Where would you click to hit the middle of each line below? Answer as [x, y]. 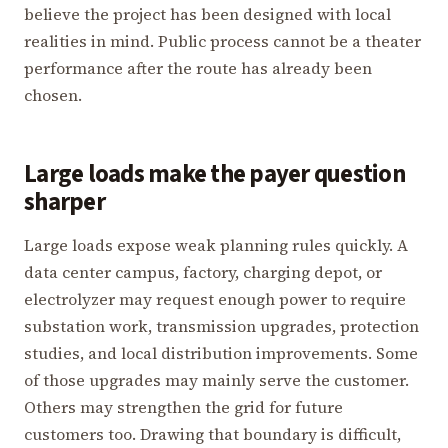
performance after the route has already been [198, 67]
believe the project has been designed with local [207, 13]
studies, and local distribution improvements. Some [221, 352]
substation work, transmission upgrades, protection [221, 325]
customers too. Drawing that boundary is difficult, [212, 433]
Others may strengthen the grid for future [183, 406]
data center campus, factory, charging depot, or [203, 271]
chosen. [53, 94]
